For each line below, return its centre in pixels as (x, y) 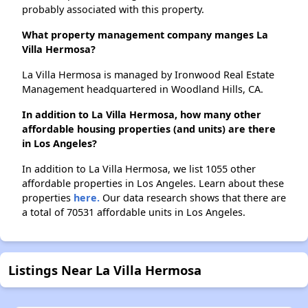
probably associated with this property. (113, 10)
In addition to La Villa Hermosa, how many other (142, 115)
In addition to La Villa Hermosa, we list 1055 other (139, 169)
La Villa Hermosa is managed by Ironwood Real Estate (148, 75)
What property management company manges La (145, 35)
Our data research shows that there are (193, 198)
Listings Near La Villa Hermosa (105, 270)
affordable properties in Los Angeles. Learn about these (153, 184)
